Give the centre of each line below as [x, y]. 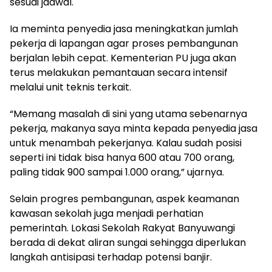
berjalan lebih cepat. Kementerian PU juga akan [123, 58]
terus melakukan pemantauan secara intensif [119, 72]
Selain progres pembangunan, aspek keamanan [124, 199]
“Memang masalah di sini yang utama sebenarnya [128, 114]
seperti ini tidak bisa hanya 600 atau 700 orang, [122, 157]
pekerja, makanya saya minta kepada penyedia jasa [134, 128]
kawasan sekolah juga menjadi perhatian [107, 213]
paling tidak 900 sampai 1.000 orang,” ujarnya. [117, 172]
